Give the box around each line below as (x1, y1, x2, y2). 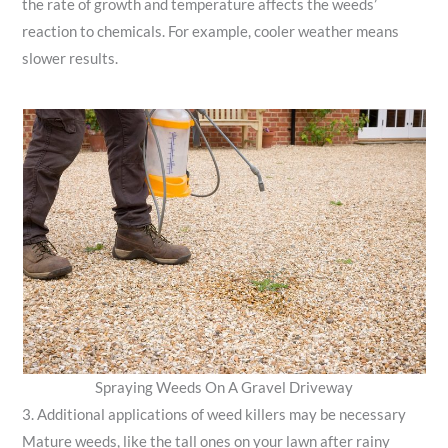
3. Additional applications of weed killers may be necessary (22, 405, 407, 423)
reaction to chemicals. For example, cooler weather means (22, 23, 400, 41)
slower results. (22, 50, 119, 68)
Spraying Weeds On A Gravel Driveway (95, 378, 353, 396)
